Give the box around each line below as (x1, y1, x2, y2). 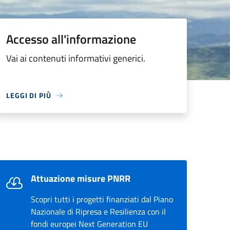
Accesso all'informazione (6, 30, 136, 48)
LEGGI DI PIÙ (6, 90, 51, 101)
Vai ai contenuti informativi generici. (6, 51, 145, 65)
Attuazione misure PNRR (31, 171, 130, 185)
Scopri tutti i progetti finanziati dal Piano (31, 193, 173, 205)
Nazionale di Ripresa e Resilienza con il (31, 205, 166, 218)
